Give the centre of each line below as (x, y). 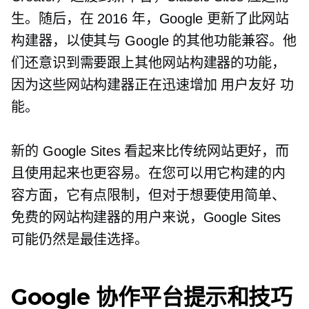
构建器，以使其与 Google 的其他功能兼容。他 (154, 41)
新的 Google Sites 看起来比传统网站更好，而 (150, 151)
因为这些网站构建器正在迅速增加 (116, 85)
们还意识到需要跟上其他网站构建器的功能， (148, 63)
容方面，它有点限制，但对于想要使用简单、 (148, 195)
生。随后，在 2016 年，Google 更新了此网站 (150, 19)
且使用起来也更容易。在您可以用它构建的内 (148, 173)
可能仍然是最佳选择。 (80, 239)
